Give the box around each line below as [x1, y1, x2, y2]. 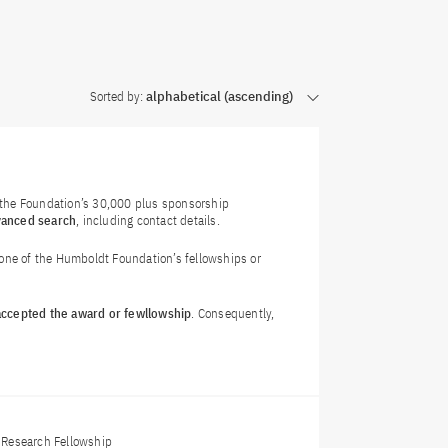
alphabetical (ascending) [145, 88, 293, 105]
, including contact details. [76, 212, 220, 230]
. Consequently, [191, 305, 275, 323]
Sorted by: [89, 88, 146, 105]
